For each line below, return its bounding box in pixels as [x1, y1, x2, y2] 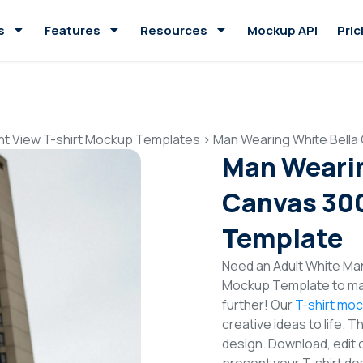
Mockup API [247, 21, 318, 39]
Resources [140, 21, 207, 39]
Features [45, 21, 100, 39]
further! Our [222, 296, 295, 314]
